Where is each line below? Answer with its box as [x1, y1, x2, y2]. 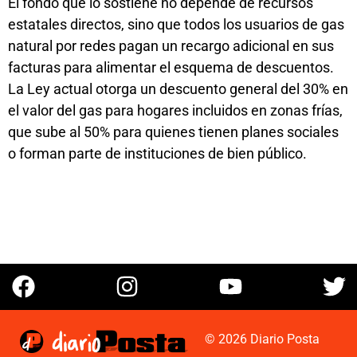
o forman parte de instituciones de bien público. [8, 145, 307, 163]
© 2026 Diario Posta [205, 331, 320, 347]
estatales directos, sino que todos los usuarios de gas [8, 16, 344, 33]
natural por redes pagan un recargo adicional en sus [8, 37, 334, 55]
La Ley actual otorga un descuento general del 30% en [8, 80, 348, 98]
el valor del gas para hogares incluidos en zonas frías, [8, 102, 343, 120]
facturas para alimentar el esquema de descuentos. [8, 59, 334, 76]
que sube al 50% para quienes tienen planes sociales [8, 124, 339, 141]
